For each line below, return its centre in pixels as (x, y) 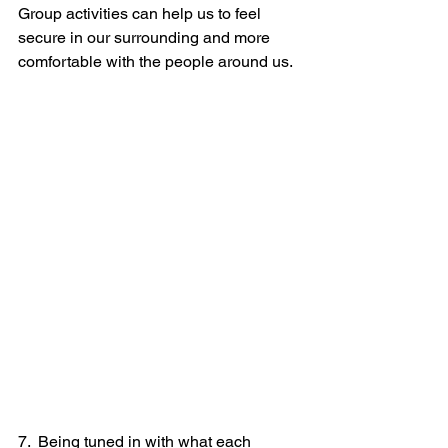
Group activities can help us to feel (141, 13)
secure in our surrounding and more (146, 37)
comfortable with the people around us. (155, 61)
